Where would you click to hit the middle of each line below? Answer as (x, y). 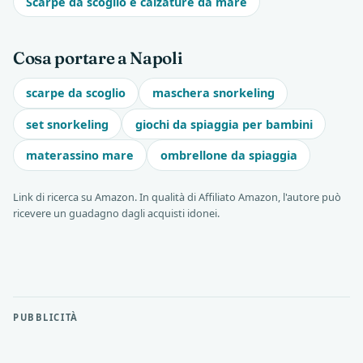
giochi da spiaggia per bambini (224, 124)
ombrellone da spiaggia (228, 156)
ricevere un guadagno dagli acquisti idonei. (116, 214)
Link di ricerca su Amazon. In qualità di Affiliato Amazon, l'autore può (177, 197)
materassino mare (80, 156)
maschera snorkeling (213, 93)
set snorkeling (68, 124)
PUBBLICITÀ (46, 318)
